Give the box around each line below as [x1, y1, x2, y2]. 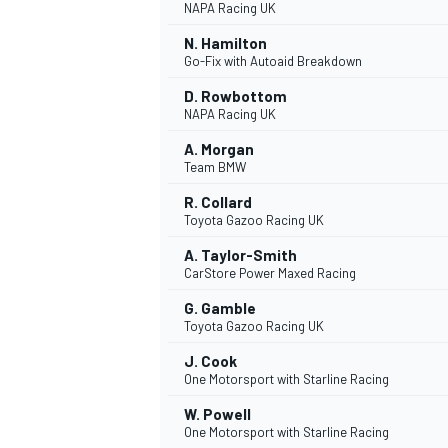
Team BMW [184, 159, 246, 176]
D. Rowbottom [184, 87, 287, 106]
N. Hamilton [184, 34, 267, 53]
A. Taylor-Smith [184, 246, 297, 265]
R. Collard [184, 193, 252, 212]
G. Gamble [184, 299, 256, 318]
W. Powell [184, 405, 251, 424]
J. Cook [184, 352, 237, 371]
